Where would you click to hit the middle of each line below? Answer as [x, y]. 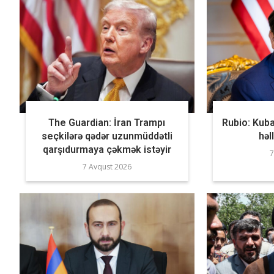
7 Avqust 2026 [107, 167]
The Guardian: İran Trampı [107, 123]
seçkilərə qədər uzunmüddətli [107, 136]
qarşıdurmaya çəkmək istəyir [107, 150]
